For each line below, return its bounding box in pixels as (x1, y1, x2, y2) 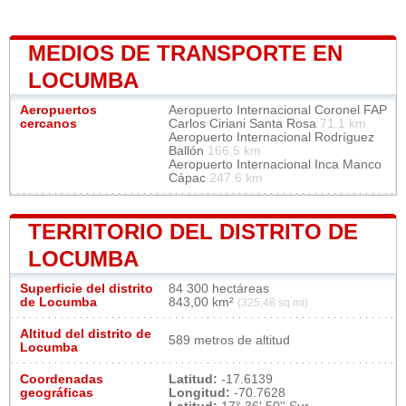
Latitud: (169, 372, 217, 387)
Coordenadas (20, 372, 103, 387)
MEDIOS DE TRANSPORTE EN (28, 41, 343, 66)
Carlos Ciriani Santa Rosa (169, 117, 320, 131)
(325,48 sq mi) (237, 297, 308, 309)
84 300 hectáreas (169, 282, 269, 296)
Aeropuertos (20, 103, 97, 118)
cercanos (20, 117, 77, 131)
